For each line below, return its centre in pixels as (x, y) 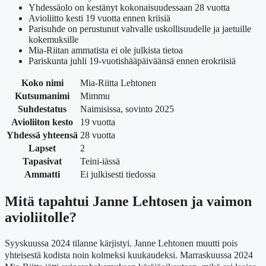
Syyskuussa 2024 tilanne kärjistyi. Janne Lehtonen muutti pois (121, 243)
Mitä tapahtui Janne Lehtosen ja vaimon (128, 202)
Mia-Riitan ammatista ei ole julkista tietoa (106, 50)
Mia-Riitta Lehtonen (118, 83)
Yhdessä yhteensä (42, 135)
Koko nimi (42, 83)
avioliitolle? (41, 218)
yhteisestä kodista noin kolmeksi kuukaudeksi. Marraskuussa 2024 (129, 255)
